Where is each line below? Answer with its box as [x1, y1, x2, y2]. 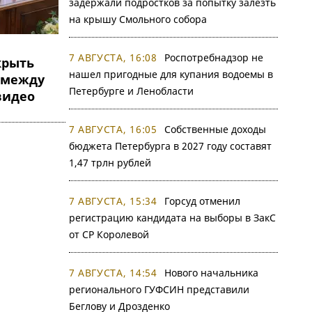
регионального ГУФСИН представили [68, 283, 249, 296]
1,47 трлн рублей [68, 156, 151, 169]
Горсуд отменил [164, 194, 240, 208]
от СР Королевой [68, 228, 149, 241]
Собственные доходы [164, 123, 266, 136]
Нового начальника [164, 266, 258, 279]
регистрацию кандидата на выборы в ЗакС [68, 211, 276, 224]
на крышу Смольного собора [68, 13, 207, 26]
